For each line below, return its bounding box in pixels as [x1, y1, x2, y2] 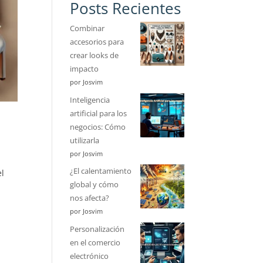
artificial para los [70, 107, 127, 119]
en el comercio [70, 237, 121, 248]
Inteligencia [70, 94, 110, 105]
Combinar [70, 23, 105, 34]
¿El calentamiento [70, 166, 132, 177]
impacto [70, 63, 99, 75]
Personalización [70, 223, 125, 234]
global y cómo [70, 179, 119, 190]
